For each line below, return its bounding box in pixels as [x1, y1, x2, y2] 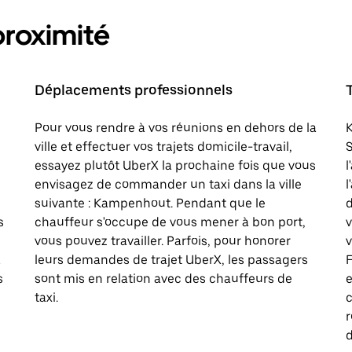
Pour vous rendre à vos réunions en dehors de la [35, 119, 317, 135]
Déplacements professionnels [35, 81, 233, 98]
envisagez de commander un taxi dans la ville [35, 176, 302, 192]
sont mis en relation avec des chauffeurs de [35, 270, 292, 286]
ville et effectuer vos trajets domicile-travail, [35, 138, 292, 154]
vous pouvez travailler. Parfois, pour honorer [35, 233, 291, 248]
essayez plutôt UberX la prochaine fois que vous [35, 157, 316, 173]
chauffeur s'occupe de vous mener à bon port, [35, 214, 306, 229]
